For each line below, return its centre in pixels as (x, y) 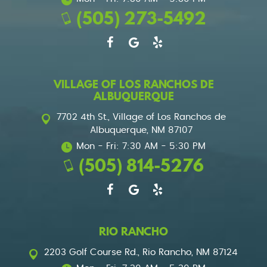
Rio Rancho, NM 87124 (190, 252)
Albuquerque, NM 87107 (141, 130)
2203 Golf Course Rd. (91, 252)
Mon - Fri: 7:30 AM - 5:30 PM (141, 146)
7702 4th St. (82, 117)
